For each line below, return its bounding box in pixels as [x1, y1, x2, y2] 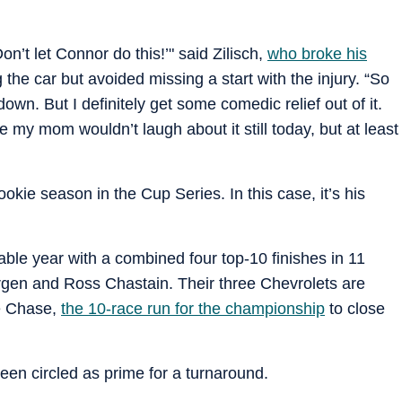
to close [325, 299, 385, 318]
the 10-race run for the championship [61, 299, 325, 318]
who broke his [267, 44, 367, 63]
